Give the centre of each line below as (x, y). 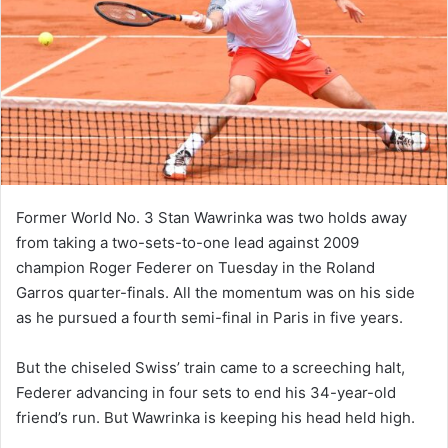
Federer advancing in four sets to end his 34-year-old (206, 392)
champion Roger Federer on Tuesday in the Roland (195, 267)
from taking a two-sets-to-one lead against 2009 (187, 242)
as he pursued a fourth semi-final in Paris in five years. (209, 317)
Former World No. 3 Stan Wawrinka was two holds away (211, 217)
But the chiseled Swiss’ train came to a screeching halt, (210, 367)
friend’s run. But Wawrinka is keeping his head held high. (215, 417)
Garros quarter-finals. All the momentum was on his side (215, 292)
